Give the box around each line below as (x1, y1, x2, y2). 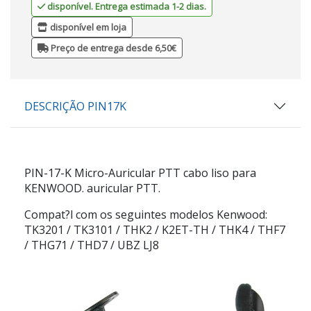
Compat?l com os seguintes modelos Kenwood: (24, 206, 267, 222)
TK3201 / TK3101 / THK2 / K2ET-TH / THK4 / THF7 (24, 221, 285, 237)
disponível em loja (48, 20, 126, 33)
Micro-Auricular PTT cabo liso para (72, 165, 256, 180)
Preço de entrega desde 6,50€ (49, 41, 176, 54)
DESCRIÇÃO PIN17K (24, 98, 126, 114)
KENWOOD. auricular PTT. (24, 180, 160, 196)
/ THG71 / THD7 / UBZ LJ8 (24, 237, 159, 253)
